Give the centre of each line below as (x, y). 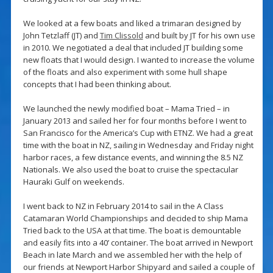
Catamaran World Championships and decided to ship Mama (135, 218)
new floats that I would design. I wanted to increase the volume (139, 60)
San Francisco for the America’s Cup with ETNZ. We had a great (138, 133)
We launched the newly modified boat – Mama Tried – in (126, 109)
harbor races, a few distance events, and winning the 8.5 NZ (133, 158)
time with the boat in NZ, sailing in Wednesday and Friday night (138, 145)
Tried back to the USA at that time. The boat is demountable (132, 231)
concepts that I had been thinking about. (97, 84)
